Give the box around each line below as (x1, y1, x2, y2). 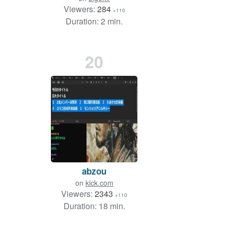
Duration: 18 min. (63, 200, 125, 212)
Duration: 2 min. (66, 15, 123, 27)
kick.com (85, 178, 113, 188)
